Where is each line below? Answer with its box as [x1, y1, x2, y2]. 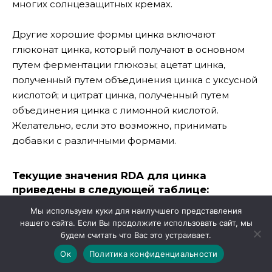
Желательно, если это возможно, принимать [12, 120, 226, 132]
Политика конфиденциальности [89, 248, 218, 259]
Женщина [161, 232, 208, 242]
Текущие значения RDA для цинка [12, 169, 206, 182]
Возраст [16, 225, 53, 236]
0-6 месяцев [16, 260, 70, 271]
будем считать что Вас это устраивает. [61, 230, 211, 240]
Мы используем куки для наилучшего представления [30, 206, 242, 216]
